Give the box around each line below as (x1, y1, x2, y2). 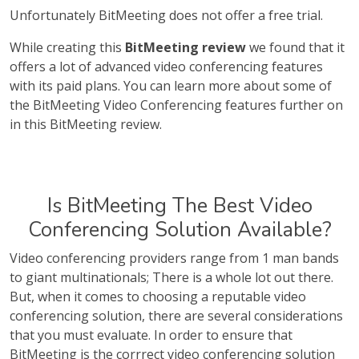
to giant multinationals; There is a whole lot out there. (10, 268, 333, 286)
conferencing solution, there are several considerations (10, 307, 343, 325)
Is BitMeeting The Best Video (46, 192, 313, 220)
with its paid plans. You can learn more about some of (10, 77, 332, 95)
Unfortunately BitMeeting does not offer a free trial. (10, 6, 323, 24)
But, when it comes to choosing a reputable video (10, 288, 306, 305)
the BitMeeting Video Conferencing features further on (10, 96, 343, 114)
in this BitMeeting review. (10, 115, 162, 133)
